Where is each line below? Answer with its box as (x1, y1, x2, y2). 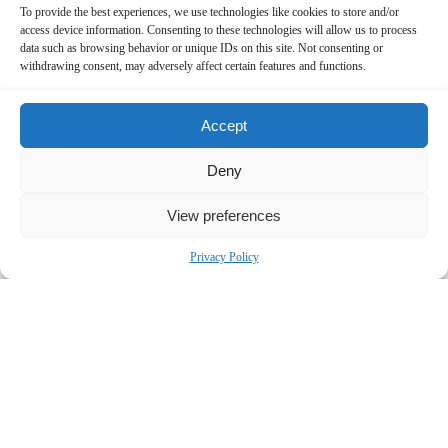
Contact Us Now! (129, 191, 319, 217)
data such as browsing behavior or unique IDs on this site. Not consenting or (20, 41, 383, 55)
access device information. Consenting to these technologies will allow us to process (20, 23, 417, 37)
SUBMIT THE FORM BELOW (126, 245, 322, 258)
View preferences (167, 206, 281, 224)
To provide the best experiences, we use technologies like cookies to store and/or (20, 5, 399, 19)
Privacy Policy (189, 250, 259, 264)
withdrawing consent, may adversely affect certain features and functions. (20, 59, 366, 73)
